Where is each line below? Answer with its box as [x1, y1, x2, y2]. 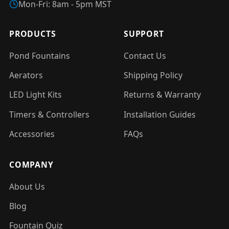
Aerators [9, 70, 43, 81]
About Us [9, 180, 45, 192]
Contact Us [124, 50, 166, 61]
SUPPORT [124, 28, 164, 39]
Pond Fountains [9, 50, 70, 61]
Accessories [9, 128, 55, 140]
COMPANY [9, 158, 54, 170]
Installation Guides [124, 108, 196, 120]
